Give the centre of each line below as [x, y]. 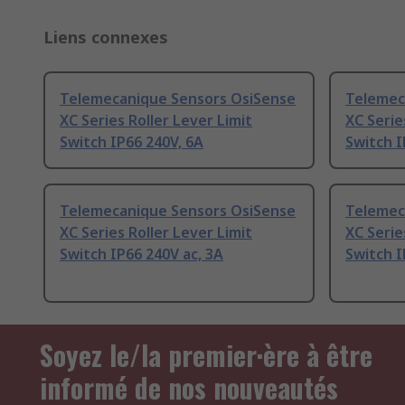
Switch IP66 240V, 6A [132, 142]
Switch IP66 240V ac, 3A [141, 254]
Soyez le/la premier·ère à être [206, 355]
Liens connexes [106, 38]
